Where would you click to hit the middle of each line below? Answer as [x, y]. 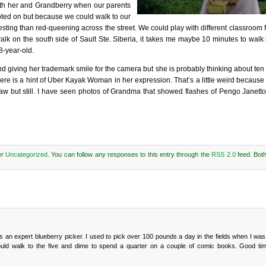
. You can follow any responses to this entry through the [130, 154]
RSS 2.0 [224, 154]
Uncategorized [26, 154]
